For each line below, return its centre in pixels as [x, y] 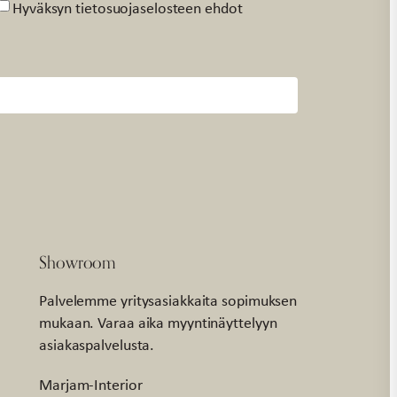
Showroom [78, 261]
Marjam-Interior [91, 384]
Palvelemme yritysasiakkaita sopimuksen [168, 300]
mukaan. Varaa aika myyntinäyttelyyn [158, 322]
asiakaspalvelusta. [97, 344]
